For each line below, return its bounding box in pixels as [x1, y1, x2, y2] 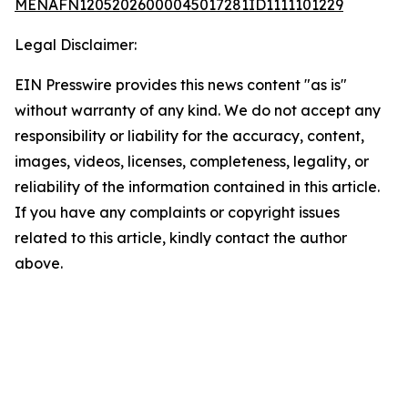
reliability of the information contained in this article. [15, 178, 380, 196]
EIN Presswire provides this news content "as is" [15, 76, 347, 94]
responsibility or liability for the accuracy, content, [15, 127, 364, 145]
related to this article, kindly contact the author [15, 229, 347, 247]
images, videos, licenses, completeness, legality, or [15, 152, 369, 170]
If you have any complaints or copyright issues [15, 203, 340, 221]
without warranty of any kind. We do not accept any [15, 101, 381, 119]
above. [15, 254, 63, 272]
